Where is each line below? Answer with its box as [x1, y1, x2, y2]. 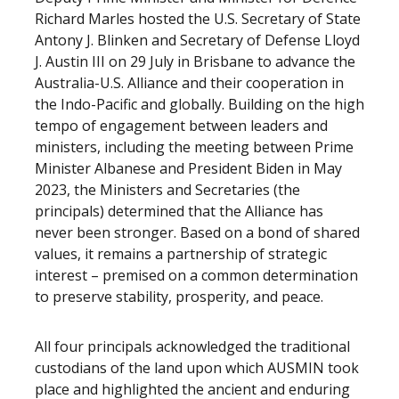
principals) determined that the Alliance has [35, 201, 323, 221]
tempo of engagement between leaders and [35, 116, 328, 135]
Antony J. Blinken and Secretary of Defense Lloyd [35, 30, 360, 50]
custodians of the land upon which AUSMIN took [35, 358, 359, 378]
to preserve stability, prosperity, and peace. [35, 287, 323, 306]
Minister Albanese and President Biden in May [35, 159, 342, 178]
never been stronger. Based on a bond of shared [35, 223, 360, 242]
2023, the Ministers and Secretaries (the [35, 180, 300, 199]
